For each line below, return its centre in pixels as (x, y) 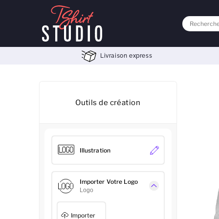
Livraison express (126, 56)
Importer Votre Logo (109, 181)
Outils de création (108, 102)
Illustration (95, 150)
